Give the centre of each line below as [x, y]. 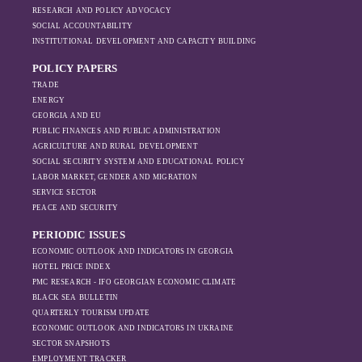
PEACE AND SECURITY [76, 208]
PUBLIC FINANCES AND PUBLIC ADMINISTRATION [127, 131]
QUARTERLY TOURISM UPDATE [91, 313]
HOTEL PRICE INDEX [72, 267]
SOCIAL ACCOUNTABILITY [82, 26]
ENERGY [49, 100]
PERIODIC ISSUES [79, 235]
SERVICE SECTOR [65, 192]
